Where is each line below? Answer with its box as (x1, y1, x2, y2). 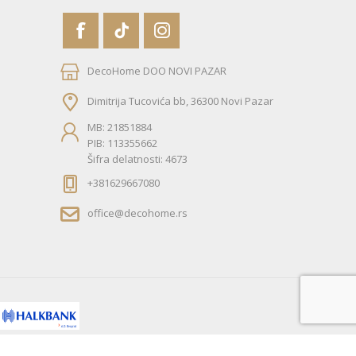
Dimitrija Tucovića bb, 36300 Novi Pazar (87, 94, 273, 109)
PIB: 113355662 (87, 135, 157, 150)
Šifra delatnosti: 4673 (87, 151, 188, 166)
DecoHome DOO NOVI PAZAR (87, 64, 226, 79)
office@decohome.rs (87, 206, 188, 221)
